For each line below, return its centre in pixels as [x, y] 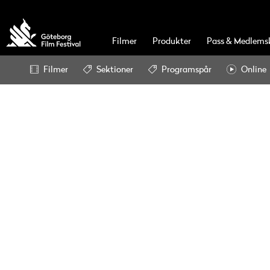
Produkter [172, 42]
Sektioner [115, 70]
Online [254, 70]
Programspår [187, 70]
